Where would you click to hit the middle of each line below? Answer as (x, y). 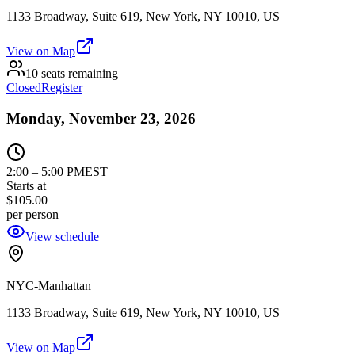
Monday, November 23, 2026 (101, 118)
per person (32, 214)
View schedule (62, 236)
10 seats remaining (72, 74)
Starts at (26, 185)
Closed (24, 88)
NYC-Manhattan (49, 285)
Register (62, 88)
